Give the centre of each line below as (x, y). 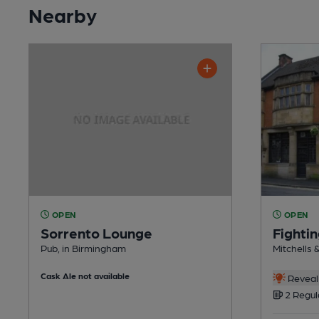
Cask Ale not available (85, 275)
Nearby (63, 14)
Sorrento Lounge (96, 232)
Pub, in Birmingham (83, 247)
